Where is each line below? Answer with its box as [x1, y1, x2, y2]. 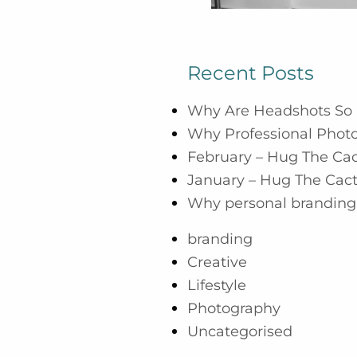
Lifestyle [187, 277, 247, 295]
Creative [187, 253, 248, 272]
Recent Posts [187, 61, 315, 85]
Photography [187, 300, 281, 318]
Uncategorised [187, 323, 293, 341]
